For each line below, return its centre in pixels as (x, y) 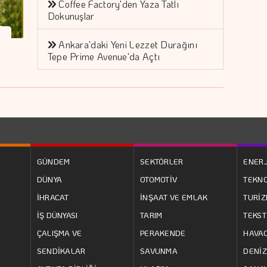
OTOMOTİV (159, 179)
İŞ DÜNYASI (57, 215)
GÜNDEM (53, 161)
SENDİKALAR (61, 250)
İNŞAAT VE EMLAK (174, 197)
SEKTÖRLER (162, 161)
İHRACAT (53, 197)
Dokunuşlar (71, 15)
